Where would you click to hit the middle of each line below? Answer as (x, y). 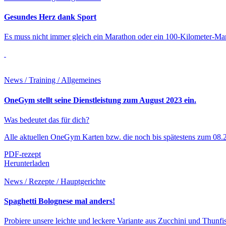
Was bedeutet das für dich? (47, 120)
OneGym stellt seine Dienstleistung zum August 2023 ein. (100, 100)
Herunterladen (27, 163)
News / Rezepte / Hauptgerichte (55, 181)
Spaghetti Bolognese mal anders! (60, 201)
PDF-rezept (22, 154)
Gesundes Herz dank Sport (50, 17)
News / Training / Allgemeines (52, 80)
